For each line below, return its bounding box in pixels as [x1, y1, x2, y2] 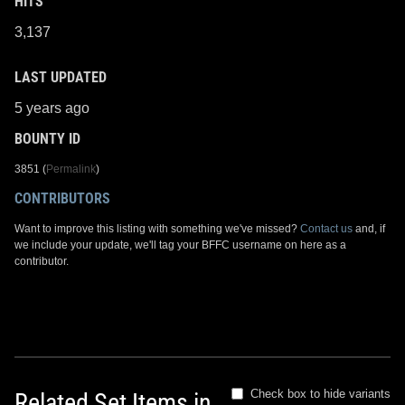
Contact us [300, 221, 353, 235]
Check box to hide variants [250, 386, 391, 400]
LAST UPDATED [14, 68, 107, 86]
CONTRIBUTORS [14, 189, 110, 207]
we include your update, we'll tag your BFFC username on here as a [14, 238, 346, 251]
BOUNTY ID [14, 129, 80, 147]
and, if [353, 221, 385, 235]
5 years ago [14, 99, 89, 116]
